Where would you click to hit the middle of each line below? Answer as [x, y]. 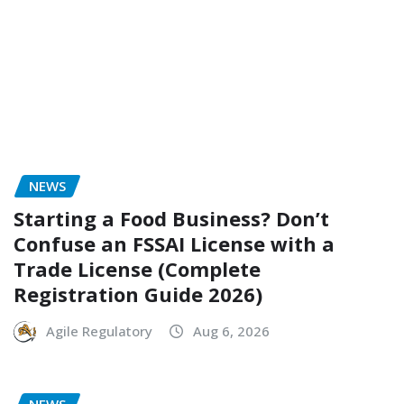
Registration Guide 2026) [138, 294]
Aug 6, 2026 [231, 331]
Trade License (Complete [137, 269]
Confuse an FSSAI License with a [174, 244]
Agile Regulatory [99, 331]
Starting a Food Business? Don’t [171, 219]
